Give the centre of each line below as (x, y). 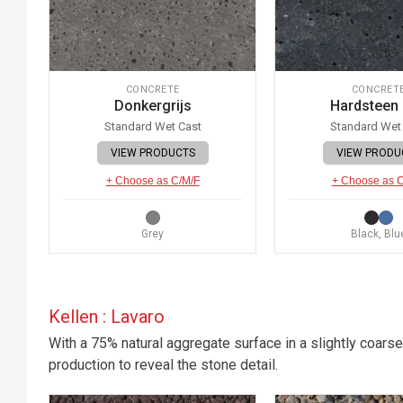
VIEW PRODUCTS (152, 153)
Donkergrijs (152, 106)
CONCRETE (152, 90)
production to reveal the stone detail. (163, 365)
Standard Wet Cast (152, 127)
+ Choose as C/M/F (152, 181)
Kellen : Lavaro (107, 317)
